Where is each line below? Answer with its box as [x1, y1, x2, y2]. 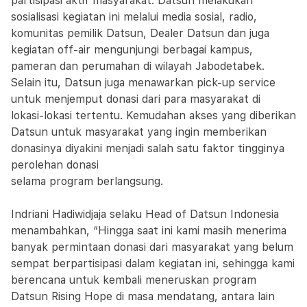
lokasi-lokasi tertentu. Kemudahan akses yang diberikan [11, 109, 296, 122]
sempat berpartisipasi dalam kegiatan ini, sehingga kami [11, 257, 295, 270]
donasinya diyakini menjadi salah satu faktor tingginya [11, 142, 284, 155]
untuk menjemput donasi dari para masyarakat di [11, 93, 260, 106]
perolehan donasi [11, 158, 99, 171]
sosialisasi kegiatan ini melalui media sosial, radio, [11, 10, 257, 23]
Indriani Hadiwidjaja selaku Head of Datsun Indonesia [11, 208, 279, 221]
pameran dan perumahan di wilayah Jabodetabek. [11, 60, 265, 73]
